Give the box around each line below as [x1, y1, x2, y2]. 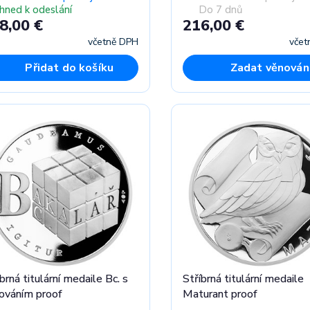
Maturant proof [182, 286, 257, 302]
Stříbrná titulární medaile [182, 271, 304, 286]
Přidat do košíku [25, 60, 114, 75]
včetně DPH [87, 35, 138, 48]
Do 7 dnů [198, 3, 242, 17]
